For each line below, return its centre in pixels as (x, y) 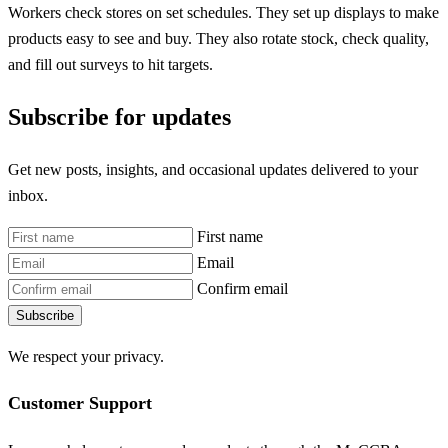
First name (230, 237)
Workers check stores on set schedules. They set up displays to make (223, 12)
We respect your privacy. (86, 357)
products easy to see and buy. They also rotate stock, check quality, (218, 38)
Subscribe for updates (119, 117)
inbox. (28, 195)
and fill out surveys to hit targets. (110, 64)
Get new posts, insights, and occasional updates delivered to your (213, 169)
